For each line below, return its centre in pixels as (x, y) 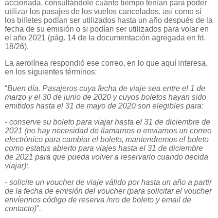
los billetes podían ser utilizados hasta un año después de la (109, 20)
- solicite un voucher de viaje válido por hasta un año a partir (108, 182)
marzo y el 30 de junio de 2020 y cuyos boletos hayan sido (106, 97)
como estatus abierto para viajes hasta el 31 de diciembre (104, 148)
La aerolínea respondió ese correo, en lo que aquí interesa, (106, 63)
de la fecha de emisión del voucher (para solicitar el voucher (108, 191)
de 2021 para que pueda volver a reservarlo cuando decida (107, 157)
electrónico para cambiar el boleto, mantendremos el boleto (107, 140)
